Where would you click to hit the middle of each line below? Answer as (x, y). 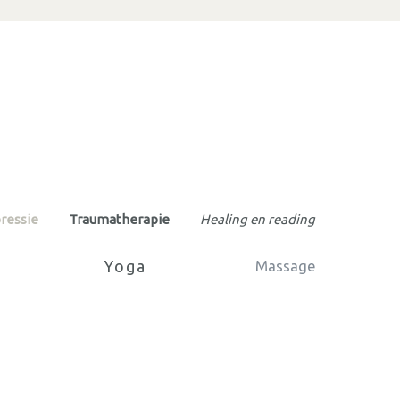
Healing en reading (257, 219)
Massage (285, 266)
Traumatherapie (120, 219)
